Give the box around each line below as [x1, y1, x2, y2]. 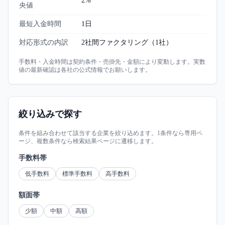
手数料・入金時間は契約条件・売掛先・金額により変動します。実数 [19, 58, 205, 65]
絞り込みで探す [19, 109, 82, 119]
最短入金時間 [19, 20, 61, 28]
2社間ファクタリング [81, 39, 148, 46]
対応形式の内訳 [19, 39, 68, 46]
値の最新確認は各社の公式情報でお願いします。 [19, 66, 151, 73]
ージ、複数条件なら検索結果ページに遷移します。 [19, 138, 157, 145]
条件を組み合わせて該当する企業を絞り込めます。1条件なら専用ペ [19, 130, 202, 137]
